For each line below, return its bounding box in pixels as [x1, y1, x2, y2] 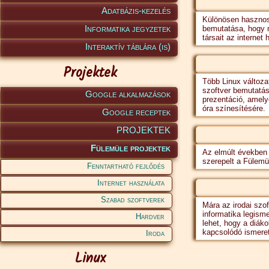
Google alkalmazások [85, 89, 171, 99]
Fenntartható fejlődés [87, 162, 165, 171]
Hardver [136, 212, 165, 221]
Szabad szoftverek [101, 195, 165, 204]
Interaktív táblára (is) [85, 41, 171, 52]
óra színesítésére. [202, 104, 265, 113]
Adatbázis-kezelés [101, 5, 171, 16]
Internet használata [97, 178, 165, 187]
